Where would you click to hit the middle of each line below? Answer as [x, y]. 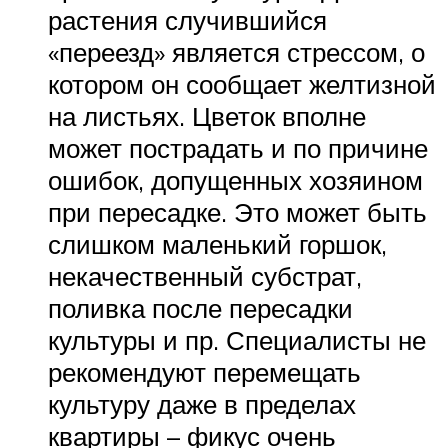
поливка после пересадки [200, 308]
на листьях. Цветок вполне [207, 116]
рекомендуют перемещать [204, 372]
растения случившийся [187, 20]
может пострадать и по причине [238, 148]
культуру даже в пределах [202, 404]
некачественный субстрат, [205, 276]
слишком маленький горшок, [217, 244]
